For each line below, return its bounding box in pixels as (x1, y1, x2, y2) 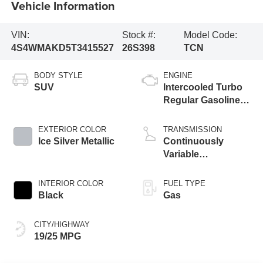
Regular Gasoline (163, 95, 240, 106)
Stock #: (122, 29, 156, 40)
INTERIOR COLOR (38, 179, 103, 188)
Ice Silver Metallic (38, 136, 114, 147)
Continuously (163, 136, 224, 147)
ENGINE (163, 71, 193, 80)
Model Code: (184, 29, 238, 40)
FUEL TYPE (163, 179, 205, 188)
